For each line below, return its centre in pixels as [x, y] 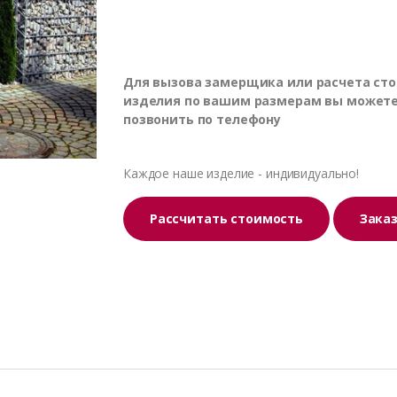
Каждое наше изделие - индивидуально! [241, 173]
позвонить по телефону [202, 119]
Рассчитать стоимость [226, 219]
